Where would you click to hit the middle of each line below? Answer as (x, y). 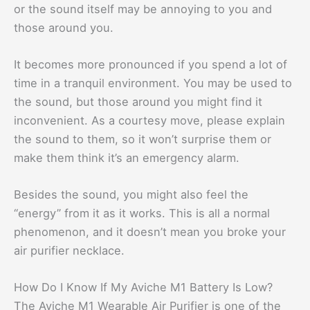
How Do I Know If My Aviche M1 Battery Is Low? (143, 288)
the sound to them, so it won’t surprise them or (143, 139)
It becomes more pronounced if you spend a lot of (151, 64)
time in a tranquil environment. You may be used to (153, 83)
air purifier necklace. (69, 251)
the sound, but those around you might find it (138, 101)
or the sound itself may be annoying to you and (143, 9)
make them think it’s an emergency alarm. (127, 157)
